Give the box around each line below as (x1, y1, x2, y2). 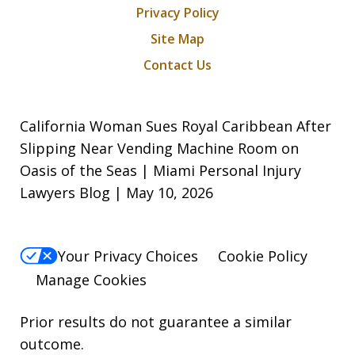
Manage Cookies (36, 270, 147, 290)
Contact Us (143, 55, 212, 74)
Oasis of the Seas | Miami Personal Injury (20, 160, 301, 180)
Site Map (151, 29, 204, 48)
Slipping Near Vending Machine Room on (20, 138, 299, 158)
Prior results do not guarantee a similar (20, 312, 292, 332)
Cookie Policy (218, 246, 307, 266)
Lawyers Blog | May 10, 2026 (20, 182, 213, 202)
